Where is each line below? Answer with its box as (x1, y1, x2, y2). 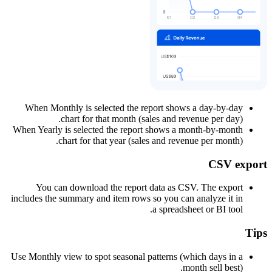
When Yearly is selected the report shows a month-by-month (13, 124, 243, 135)
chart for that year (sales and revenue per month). (58, 135, 243, 146)
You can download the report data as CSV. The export (36, 182, 243, 193)
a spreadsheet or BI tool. (152, 204, 243, 215)
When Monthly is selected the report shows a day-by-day (25, 103, 243, 113)
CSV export (208, 157, 267, 171)
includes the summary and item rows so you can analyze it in (11, 193, 243, 204)
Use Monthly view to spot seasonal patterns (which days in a (11, 251, 243, 262)
